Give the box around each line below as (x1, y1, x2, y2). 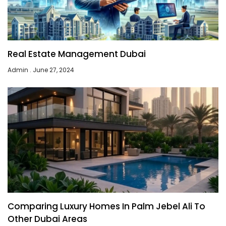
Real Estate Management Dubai (8, 47, 146, 60)
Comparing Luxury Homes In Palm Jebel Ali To (8, 200, 205, 212)
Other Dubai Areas (8, 212, 87, 225)
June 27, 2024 (31, 65, 74, 74)
